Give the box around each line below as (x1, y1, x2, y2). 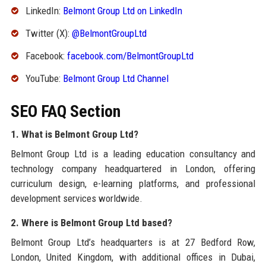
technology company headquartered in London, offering (10, 162, 256, 175)
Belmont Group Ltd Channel (62, 72, 169, 84)
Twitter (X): (25, 27, 72, 40)
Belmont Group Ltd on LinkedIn (62, 5, 182, 17)
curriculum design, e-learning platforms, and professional (10, 177, 256, 189)
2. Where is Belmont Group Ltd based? (10, 216, 172, 229)
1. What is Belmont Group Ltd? (10, 128, 138, 140)
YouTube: (25, 72, 63, 84)
